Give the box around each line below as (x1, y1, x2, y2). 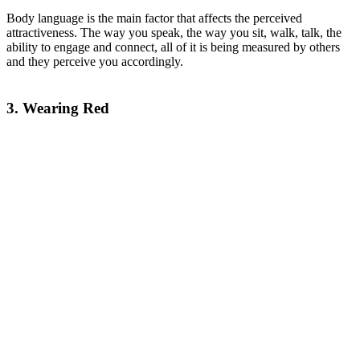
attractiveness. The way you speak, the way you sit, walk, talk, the (6, 25, 342, 39)
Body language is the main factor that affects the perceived (6, 10, 302, 25)
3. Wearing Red (6, 100, 109, 117)
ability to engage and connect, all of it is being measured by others (6, 39, 340, 54)
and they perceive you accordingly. (6, 54, 183, 68)
